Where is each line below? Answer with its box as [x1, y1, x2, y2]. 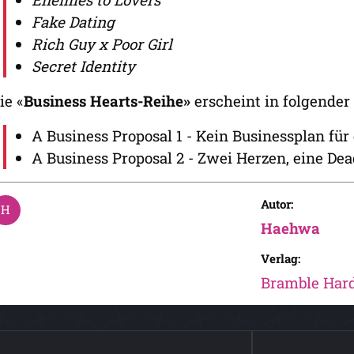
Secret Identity [32, 56, 135, 76]
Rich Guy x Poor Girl [32, 34, 172, 54]
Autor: [260, 196, 293, 212]
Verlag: [260, 250, 300, 266]
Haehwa [260, 218, 320, 238]
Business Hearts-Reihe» [24, 91, 190, 111]
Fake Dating [32, 12, 115, 32]
